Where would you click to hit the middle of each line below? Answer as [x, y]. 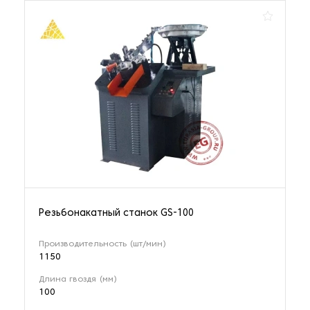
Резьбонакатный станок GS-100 [116, 214]
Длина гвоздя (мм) [78, 280]
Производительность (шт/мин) [102, 245]
